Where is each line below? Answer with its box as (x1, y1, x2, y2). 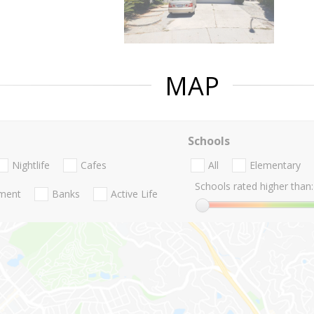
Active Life (111, 187, 158, 201)
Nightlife (12, 158, 50, 172)
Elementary (249, 158, 301, 172)
